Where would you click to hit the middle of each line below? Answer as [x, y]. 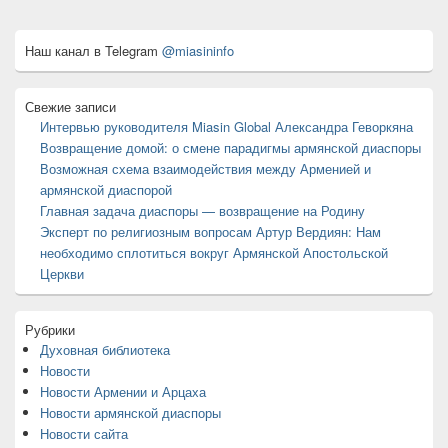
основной [42, 55]
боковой [38, 73]
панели [35, 91]
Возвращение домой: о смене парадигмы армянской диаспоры [230, 147]
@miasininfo [198, 50]
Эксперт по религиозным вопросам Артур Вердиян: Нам [210, 231]
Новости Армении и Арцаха [123, 391]
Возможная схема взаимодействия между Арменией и [205, 168]
